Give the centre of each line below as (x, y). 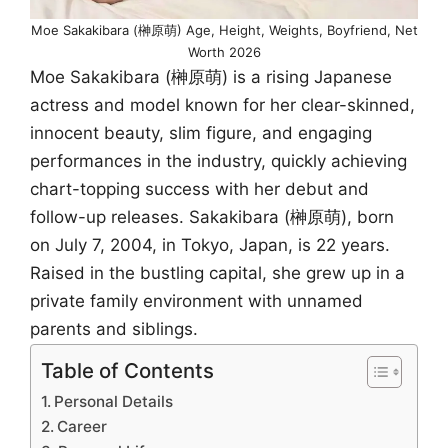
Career (82, 427)
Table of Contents (127, 371)
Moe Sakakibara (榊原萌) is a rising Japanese (211, 76)
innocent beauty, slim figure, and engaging (201, 132)
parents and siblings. (114, 328)
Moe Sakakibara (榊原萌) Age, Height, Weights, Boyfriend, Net (224, 29)
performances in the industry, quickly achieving (218, 160)
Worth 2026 (224, 51)
